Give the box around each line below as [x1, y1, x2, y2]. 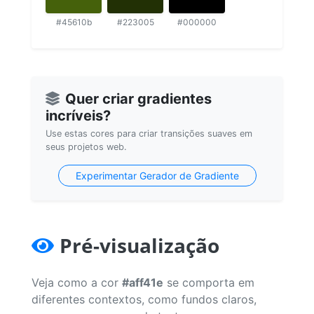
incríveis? [46, 107, 111, 124]
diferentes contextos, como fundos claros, [32, 292, 257, 306]
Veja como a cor [32, 275, 122, 289]
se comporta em [163, 275, 254, 289]
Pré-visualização [60, 231, 219, 259]
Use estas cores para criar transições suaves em [46, 128, 252, 139]
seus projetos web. [46, 141, 127, 152]
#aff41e [122, 275, 163, 289]
